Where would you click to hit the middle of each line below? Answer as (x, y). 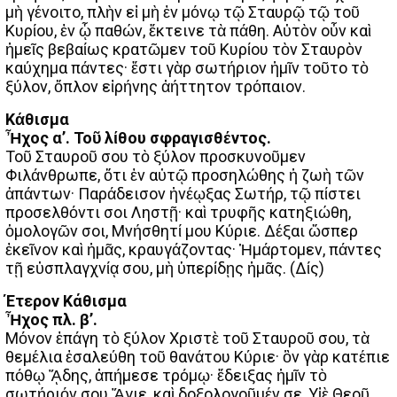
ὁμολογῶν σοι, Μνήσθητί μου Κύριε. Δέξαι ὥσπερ (182, 230)
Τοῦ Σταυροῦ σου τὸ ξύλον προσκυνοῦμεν (156, 156)
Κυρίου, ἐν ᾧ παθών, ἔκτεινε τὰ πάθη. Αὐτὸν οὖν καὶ (188, 30)
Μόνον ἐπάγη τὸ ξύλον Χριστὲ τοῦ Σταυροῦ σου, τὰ (187, 338)
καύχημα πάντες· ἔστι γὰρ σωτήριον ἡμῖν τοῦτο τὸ (187, 67)
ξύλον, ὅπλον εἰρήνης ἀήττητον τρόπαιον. (156, 86)
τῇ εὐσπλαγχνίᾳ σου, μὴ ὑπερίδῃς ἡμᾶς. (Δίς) (165, 268)
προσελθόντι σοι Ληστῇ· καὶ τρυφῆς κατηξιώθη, (178, 212)
